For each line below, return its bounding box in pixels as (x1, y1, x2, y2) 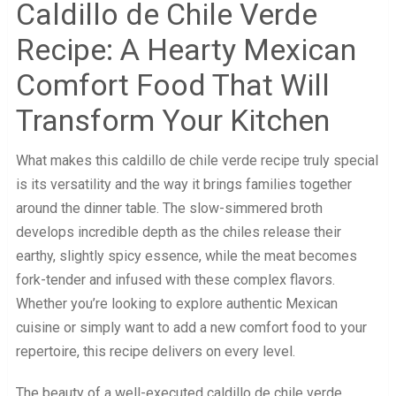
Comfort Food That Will (15, 67, 330, 103)
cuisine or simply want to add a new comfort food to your (15, 319, 367, 337)
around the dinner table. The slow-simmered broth (15, 200, 323, 217)
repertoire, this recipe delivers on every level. (15, 343, 295, 361)
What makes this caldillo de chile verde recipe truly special (15, 152, 378, 170)
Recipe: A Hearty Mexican (15, 32, 356, 68)
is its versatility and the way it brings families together (15, 176, 352, 194)
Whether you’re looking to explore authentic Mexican (15, 295, 338, 313)
